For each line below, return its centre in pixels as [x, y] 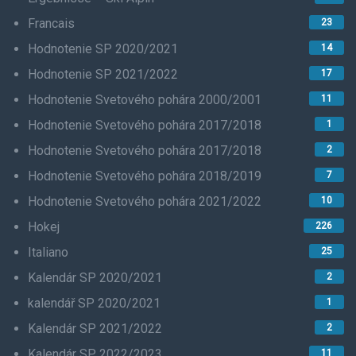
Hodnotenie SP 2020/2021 [103, 48]
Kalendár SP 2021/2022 [95, 328]
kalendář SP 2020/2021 [94, 303]
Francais [51, 23]
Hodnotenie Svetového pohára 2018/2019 [145, 176]
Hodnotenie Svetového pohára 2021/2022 [145, 201]
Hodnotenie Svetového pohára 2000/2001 [145, 99]
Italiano [48, 252]
